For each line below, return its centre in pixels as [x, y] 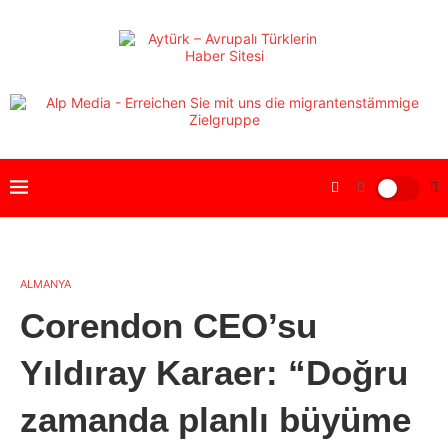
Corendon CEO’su [168, 325]
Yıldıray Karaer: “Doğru [214, 372]
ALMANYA [45, 284]
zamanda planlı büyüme [215, 419]
